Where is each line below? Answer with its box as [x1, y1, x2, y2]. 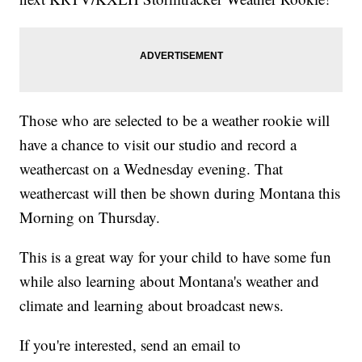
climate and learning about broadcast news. [19, 294, 284, 315]
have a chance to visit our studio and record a [19, 133, 297, 154]
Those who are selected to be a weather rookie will [19, 109, 330, 130]
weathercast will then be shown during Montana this [19, 182, 341, 203]
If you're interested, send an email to [19, 334, 242, 355]
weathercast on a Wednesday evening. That [19, 158, 284, 179]
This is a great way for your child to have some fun [19, 246, 332, 267]
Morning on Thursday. [19, 206, 161, 227]
